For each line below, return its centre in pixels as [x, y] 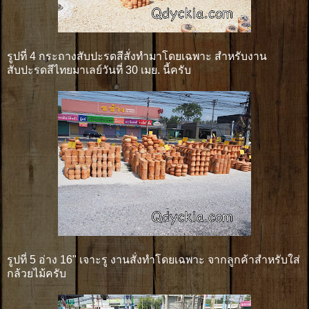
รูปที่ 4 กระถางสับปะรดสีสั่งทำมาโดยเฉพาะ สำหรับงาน [137, 56]
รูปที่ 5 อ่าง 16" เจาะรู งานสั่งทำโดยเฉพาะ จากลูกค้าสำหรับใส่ [153, 259]
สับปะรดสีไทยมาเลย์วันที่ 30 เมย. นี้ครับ [99, 70]
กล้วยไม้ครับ [37, 273]
